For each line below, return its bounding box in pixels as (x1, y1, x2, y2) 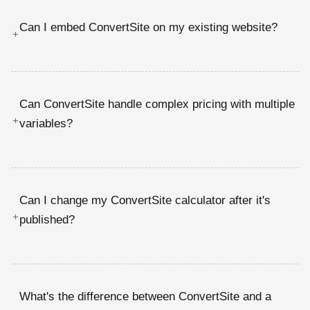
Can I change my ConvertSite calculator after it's (19, 193, 271, 207)
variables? (19, 116, 73, 130)
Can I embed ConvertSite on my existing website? (19, 20, 277, 34)
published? (19, 212, 75, 226)
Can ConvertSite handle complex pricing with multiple (19, 97, 295, 111)
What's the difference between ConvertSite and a (19, 289, 271, 303)
